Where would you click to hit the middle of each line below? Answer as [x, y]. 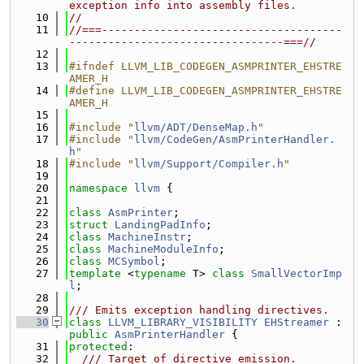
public [89, 334]
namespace [102, 188]
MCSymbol [134, 261]
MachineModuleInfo [163, 249]
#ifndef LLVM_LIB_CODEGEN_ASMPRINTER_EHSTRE [206, 66]
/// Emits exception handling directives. [199, 310]
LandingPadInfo [160, 225]
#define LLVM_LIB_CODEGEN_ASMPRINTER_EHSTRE [206, 91]
